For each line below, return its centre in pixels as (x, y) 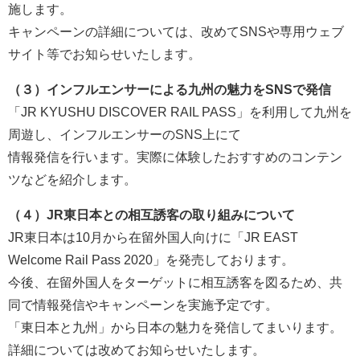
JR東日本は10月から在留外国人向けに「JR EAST (153, 238)
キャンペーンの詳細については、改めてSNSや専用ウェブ (176, 32)
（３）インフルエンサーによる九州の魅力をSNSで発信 (170, 90)
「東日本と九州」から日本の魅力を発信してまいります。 (175, 328)
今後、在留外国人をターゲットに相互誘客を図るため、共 (175, 283)
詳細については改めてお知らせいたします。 (137, 350)
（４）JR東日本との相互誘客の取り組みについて (151, 215)
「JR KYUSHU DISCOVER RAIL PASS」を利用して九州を (180, 112)
